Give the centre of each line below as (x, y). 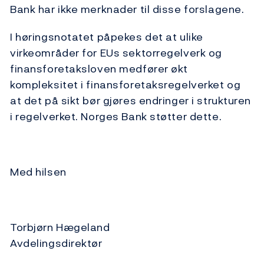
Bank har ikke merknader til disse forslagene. (127, 9)
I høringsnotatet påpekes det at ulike (107, 37)
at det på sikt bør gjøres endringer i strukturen (131, 101)
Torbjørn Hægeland (60, 227)
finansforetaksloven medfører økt (99, 69)
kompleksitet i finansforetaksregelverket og (126, 85)
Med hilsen (38, 172)
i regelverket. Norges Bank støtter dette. (116, 117)
